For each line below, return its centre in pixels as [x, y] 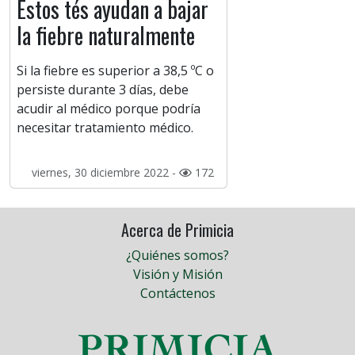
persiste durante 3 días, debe [103, 90]
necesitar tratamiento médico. [105, 128]
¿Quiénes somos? [177, 256]
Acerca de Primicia [177, 230]
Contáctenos [177, 294]
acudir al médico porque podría [109, 109]
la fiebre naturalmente [106, 36]
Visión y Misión [177, 275]
